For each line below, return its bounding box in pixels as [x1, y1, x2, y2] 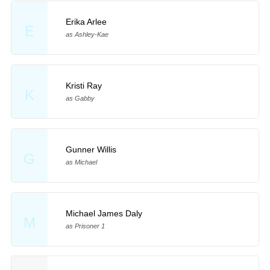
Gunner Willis [65, 144, 116, 154]
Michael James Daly [65, 208, 142, 218]
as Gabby [65, 94, 95, 102]
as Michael [65, 158, 97, 166]
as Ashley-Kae [65, 31, 108, 39]
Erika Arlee [65, 17, 107, 27]
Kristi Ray [65, 80, 102, 90]
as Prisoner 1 [65, 222, 105, 230]
